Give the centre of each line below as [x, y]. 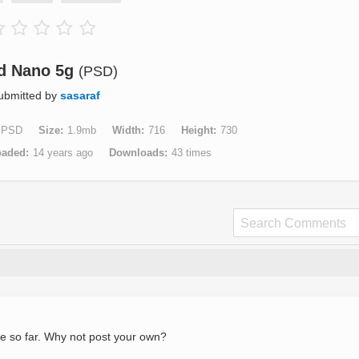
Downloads [137, 153]
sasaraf [80, 95]
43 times [192, 153]
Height [197, 130]
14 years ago [63, 153]
